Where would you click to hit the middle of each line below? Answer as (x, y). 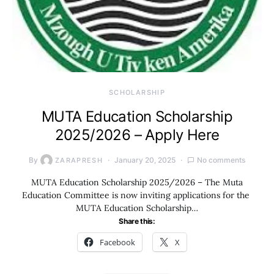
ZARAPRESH (79, 160)
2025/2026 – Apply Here (137, 135)
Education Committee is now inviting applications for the (137, 195)
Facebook (117, 242)
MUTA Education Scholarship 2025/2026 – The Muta (137, 182)
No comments (221, 160)
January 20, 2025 (145, 160)
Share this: (137, 221)
